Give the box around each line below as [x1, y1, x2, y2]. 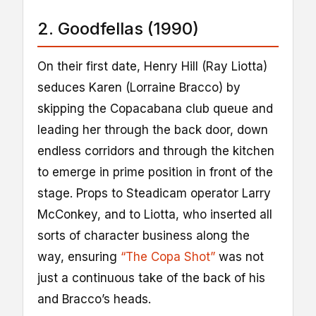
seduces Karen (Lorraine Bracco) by [37, 80, 241, 95]
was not [215, 249, 264, 264]
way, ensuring [37, 249, 121, 264]
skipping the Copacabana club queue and [37, 101, 273, 116]
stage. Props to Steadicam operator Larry [37, 186, 271, 200]
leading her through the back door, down [37, 122, 268, 137]
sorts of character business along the [37, 228, 250, 243]
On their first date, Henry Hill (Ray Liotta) [37, 59, 267, 73]
